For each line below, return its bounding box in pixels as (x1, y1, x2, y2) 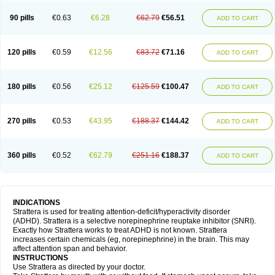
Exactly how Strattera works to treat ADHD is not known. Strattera (13, 226, 227, 234)
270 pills (7, 117, 36, 125)
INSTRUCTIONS (13, 254, 70, 262)
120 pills (7, 48, 36, 56)
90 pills (9, 14, 34, 22)
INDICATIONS (13, 198, 60, 207)
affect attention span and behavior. (13, 244, 127, 253)
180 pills (7, 82, 36, 91)
